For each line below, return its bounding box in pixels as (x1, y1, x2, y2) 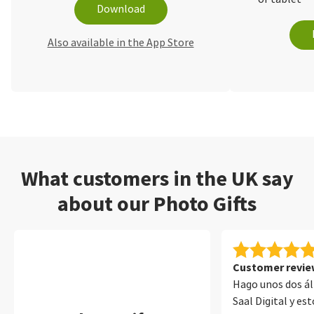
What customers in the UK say (20, 164, 294, 193)
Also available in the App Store (47, 35, 194, 50)
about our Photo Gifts (57, 189, 257, 218)
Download (96, 1, 145, 16)
